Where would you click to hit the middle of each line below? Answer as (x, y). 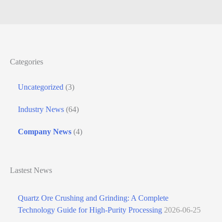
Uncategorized (41, 87)
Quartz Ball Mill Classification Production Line (111, 6)
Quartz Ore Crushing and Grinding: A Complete (93, 198)
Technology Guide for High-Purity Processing (90, 210)
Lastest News (31, 170)
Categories (27, 61)
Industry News (41, 109)
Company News (45, 131)
